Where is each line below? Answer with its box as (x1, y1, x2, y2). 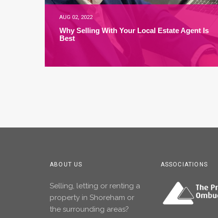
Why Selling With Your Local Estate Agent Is (59, 26, 209, 35)
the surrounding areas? (50, 205, 129, 214)
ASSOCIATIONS (160, 161, 208, 168)
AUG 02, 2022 (59, 14, 92, 20)
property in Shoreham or (50, 193, 134, 202)
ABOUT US (50, 161, 83, 168)
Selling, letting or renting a (50, 182, 140, 190)
